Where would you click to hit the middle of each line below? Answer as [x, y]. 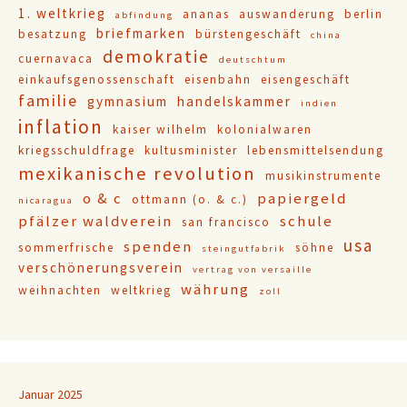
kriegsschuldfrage [77, 151]
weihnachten [60, 291]
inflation [61, 127]
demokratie [156, 57]
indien [319, 104]
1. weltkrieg [62, 14]
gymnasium [128, 102]
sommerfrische [66, 248]
